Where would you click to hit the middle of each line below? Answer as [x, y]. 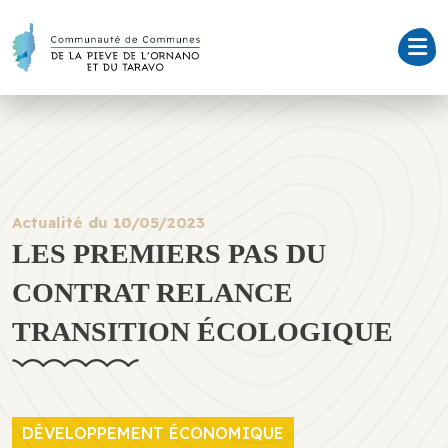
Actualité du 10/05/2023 [108, 222]
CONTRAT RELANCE [152, 292]
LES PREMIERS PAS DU [169, 253]
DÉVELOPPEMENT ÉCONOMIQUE [153, 433]
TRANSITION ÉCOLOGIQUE [202, 331]
